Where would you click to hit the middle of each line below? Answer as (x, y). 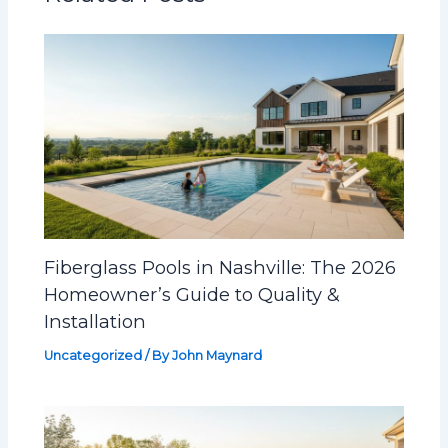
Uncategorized (93, 355)
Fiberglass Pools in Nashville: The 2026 (220, 268)
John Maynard (217, 355)
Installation (95, 322)
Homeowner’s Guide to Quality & (192, 295)
